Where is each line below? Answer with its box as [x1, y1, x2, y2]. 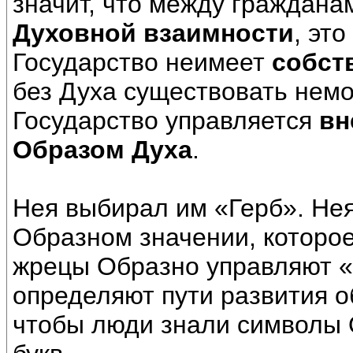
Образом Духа [13, 136, 192, 165]
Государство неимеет [13, 48, 272, 77]
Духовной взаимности [13, 19, 294, 48]
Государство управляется [13, 106, 319, 136]
